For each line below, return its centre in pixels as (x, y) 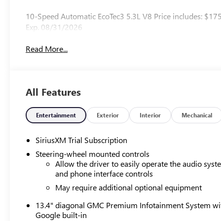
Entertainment (56, 115)
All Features (53, 91)
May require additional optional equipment (129, 187)
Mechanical (197, 115)
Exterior (108, 115)
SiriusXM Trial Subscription (82, 140)
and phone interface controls (104, 173)
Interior (150, 115)
